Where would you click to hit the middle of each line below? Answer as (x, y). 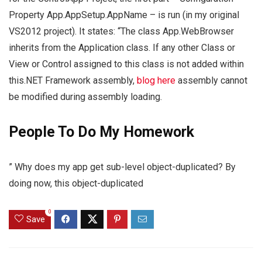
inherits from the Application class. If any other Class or (122, 48)
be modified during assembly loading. (85, 97)
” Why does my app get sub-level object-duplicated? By (122, 167)
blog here (156, 81)
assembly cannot (211, 81)
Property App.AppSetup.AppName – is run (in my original (124, 15)
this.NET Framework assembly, (73, 81)
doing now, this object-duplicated (76, 184)
